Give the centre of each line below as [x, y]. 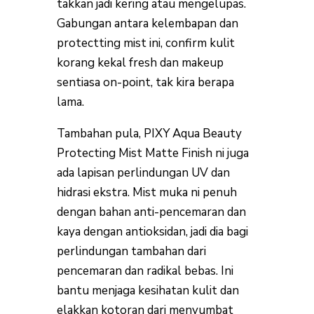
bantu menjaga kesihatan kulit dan [148, 290]
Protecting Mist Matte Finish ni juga [152, 153]
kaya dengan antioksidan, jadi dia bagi [152, 231]
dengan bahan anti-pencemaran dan [151, 212]
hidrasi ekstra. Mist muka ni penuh [146, 192]
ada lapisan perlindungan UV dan [143, 172]
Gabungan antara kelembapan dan [147, 23]
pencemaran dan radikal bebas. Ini [145, 271]
